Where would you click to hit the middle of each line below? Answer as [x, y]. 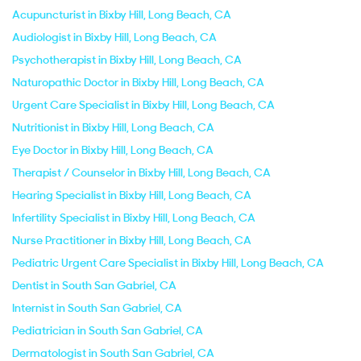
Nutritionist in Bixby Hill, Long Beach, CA [113, 127]
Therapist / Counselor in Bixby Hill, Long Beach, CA [141, 172]
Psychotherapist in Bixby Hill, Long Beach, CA [127, 60]
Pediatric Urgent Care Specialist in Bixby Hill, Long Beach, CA [168, 263]
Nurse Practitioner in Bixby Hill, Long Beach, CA [132, 240]
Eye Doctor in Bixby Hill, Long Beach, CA [113, 150]
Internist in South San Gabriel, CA [97, 308]
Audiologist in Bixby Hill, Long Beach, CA [114, 37]
